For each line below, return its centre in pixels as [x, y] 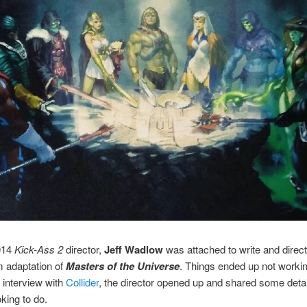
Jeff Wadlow [133, 250]
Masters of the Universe [122, 266]
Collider [82, 282]
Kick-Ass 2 [38, 249]
